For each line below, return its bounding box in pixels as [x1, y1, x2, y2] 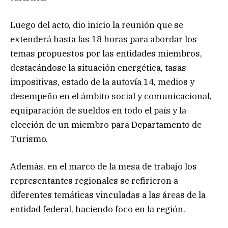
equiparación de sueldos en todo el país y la [10, 104, 186, 116]
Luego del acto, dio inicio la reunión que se [10, 19, 183, 31]
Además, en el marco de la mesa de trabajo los [10, 160, 197, 172]
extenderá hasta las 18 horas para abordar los [10, 33, 197, 45]
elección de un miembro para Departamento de [10, 119, 202, 130]
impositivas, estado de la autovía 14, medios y [10, 76, 194, 88]
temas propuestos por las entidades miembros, [10, 47, 202, 59]
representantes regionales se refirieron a [10, 175, 178, 186]
